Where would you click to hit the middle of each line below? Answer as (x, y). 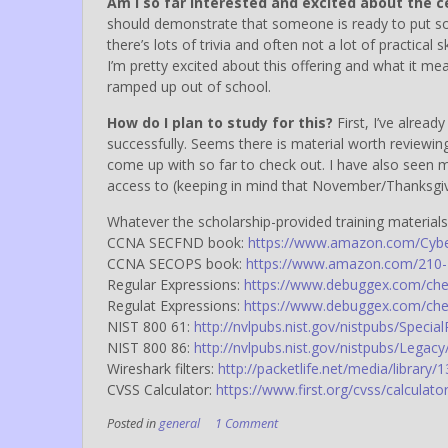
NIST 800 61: (150, 326)
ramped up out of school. (189, 86)
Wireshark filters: (162, 368)
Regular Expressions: (175, 284)
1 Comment (246, 423)
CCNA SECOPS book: (176, 263)
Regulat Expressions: (175, 305)
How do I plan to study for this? (220, 122)
